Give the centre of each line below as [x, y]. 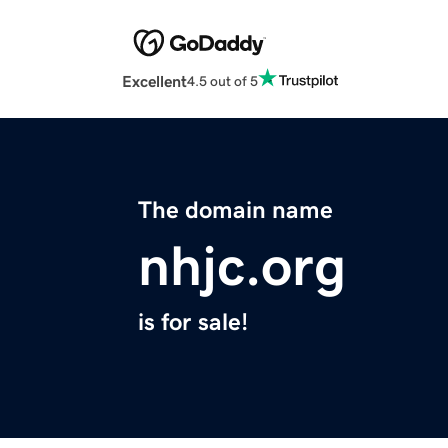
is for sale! [193, 322]
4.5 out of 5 [222, 80]
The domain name [235, 210]
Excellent [154, 81]
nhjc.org [242, 266]
